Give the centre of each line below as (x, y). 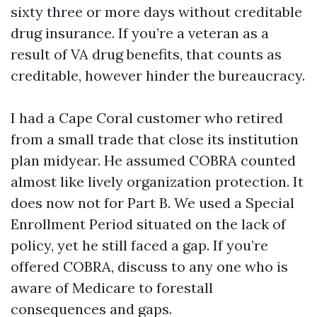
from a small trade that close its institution (155, 139)
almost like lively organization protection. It (157, 181)
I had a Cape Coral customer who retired (147, 118)
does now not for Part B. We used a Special (152, 203)
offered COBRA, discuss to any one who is (149, 266)
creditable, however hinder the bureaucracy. (158, 75)
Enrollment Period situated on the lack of (148, 224)
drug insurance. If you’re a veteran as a (140, 33)
